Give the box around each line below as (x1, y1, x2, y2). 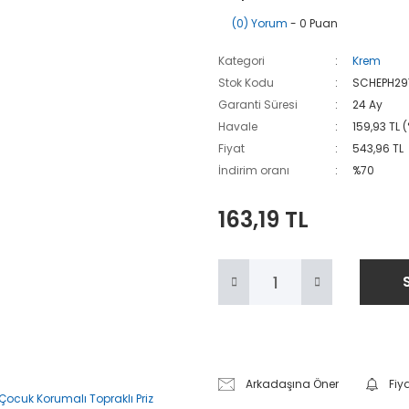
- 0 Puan (288, 16, 338, 31)
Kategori (218, 53, 265, 68)
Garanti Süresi (218, 97, 298, 112)
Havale (218, 119, 257, 134)
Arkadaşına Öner (246, 376, 340, 392)
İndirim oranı (218, 163, 289, 178)
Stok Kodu (218, 75, 274, 90)
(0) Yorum (232, 16, 288, 31)
